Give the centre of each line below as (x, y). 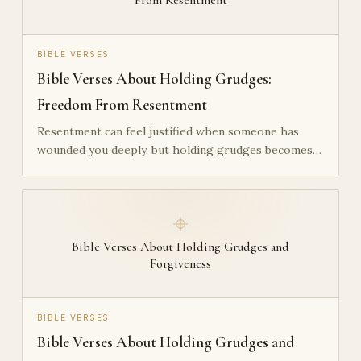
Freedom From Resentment (122, 105)
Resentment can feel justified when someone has (168, 132)
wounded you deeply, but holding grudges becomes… (179, 150)
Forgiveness (180, 263)
